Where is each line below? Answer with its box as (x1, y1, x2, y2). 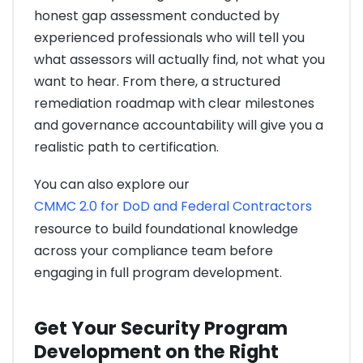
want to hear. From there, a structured (34, 72, 280, 92)
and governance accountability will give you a (34, 116, 323, 135)
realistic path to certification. (34, 138, 219, 157)
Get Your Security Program (34, 314, 288, 341)
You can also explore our (34, 175, 190, 194)
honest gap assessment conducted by (34, 6, 280, 26)
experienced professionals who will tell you (34, 28, 305, 48)
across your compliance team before (34, 241, 273, 261)
